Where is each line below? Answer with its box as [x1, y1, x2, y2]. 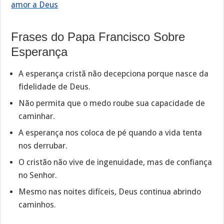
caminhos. [18, 199, 56, 209]
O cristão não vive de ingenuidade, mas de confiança [18, 157, 212, 167]
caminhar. [18, 111, 55, 121]
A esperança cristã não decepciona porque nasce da [18, 68, 209, 78]
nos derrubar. [18, 140, 68, 150]
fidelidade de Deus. [18, 81, 91, 91]
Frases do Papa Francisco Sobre [11, 29, 185, 43]
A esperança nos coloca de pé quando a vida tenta [18, 127, 202, 137]
